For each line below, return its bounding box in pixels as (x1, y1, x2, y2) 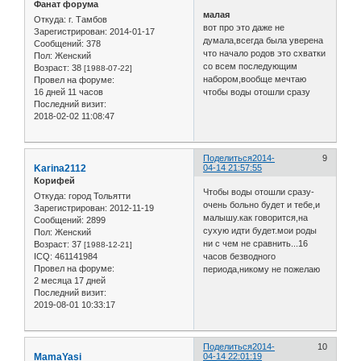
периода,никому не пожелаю (203, 263, 321, 274)
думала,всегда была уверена (203, 35, 324, 46)
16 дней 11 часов (34, 87, 103, 98)
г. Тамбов (66, 15, 107, 25)
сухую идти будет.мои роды (203, 225, 317, 235)
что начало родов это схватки (203, 48, 326, 59)
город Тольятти (66, 191, 131, 201)
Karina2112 (34, 163, 86, 175)
